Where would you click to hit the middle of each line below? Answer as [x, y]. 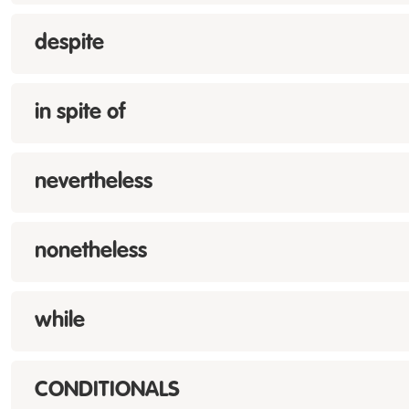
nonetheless [91, 252]
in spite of [80, 113]
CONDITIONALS [107, 391]
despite [69, 44]
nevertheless [94, 183]
